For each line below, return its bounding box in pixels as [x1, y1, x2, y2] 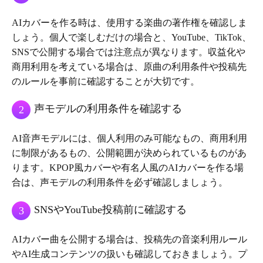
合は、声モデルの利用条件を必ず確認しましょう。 [12, 177, 228, 188]
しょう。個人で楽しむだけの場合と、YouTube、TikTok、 [12, 32, 251, 43]
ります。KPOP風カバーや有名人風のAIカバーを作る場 [12, 163, 244, 173]
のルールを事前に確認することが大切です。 [12, 76, 200, 87]
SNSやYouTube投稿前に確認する [34, 204, 187, 216]
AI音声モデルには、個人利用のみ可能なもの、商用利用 [12, 133, 247, 144]
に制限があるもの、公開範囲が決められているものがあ [12, 148, 247, 159]
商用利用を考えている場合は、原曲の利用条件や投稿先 [12, 62, 247, 72]
